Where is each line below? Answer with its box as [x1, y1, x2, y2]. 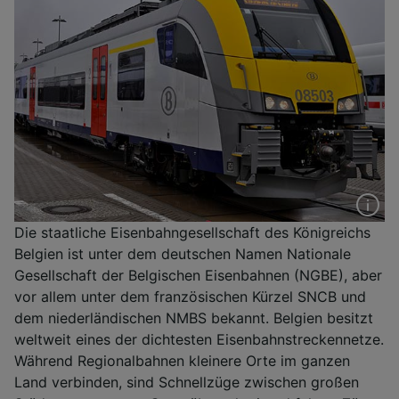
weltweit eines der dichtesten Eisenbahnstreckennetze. [14, 330, 384, 348]
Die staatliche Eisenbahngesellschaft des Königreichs [14, 223, 370, 241]
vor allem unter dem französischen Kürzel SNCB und [14, 287, 366, 305]
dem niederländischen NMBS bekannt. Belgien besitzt [14, 308, 373, 327]
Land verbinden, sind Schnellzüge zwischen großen [14, 372, 359, 391]
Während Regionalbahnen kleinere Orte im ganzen [14, 351, 350, 370]
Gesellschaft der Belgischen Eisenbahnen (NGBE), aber [14, 265, 382, 284]
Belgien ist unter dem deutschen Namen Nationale [14, 244, 351, 263]
